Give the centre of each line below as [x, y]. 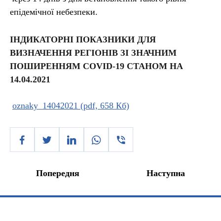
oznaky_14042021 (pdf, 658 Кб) [71, 105]
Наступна [166, 173]
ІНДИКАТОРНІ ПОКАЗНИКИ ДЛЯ [83, 39]
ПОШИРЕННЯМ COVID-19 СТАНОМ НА [96, 66]
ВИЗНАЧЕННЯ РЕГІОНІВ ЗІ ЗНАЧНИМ [93, 53]
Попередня [58, 173]
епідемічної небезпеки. [54, 12]
